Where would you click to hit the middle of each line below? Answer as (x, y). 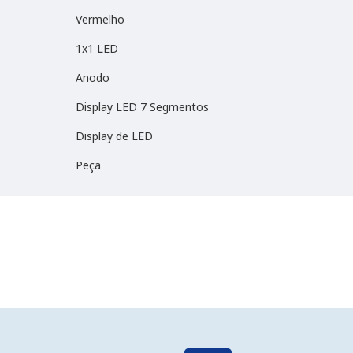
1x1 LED (97, 48)
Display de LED (114, 136)
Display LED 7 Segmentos (142, 107)
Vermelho (100, 19)
